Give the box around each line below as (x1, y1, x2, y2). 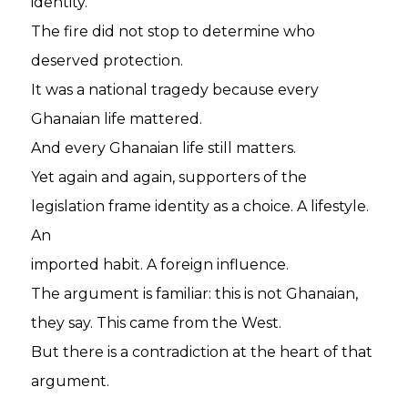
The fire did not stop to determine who (31, 23, 316, 40)
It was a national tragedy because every (31, 81, 320, 98)
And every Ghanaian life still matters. (31, 139, 297, 157)
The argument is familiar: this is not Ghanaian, (31, 285, 359, 302)
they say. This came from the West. (31, 314, 282, 331)
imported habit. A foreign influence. (31, 256, 290, 273)
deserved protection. (31, 52, 184, 69)
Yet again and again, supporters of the (31, 168, 308, 186)
